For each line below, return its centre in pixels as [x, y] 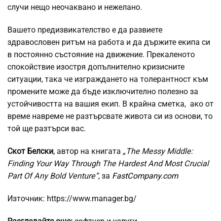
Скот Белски [30, 151]
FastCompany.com [145, 176]
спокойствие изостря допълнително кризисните [96, 67]
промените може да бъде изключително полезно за [103, 92]
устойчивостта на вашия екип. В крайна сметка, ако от [110, 104]
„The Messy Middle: [158, 151]
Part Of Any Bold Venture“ [53, 176]
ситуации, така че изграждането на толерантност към [108, 79]
